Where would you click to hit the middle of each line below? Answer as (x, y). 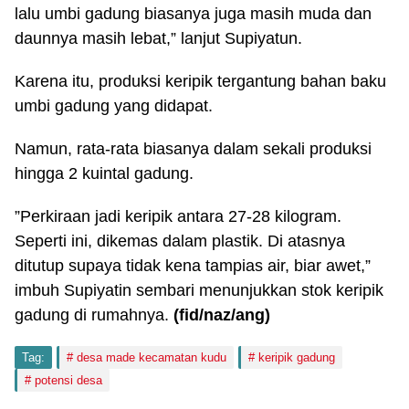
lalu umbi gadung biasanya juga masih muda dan (193, 14)
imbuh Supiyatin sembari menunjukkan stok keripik (199, 290)
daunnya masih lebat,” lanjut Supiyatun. (158, 38)
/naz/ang (232, 315)
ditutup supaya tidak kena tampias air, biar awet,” (193, 266)
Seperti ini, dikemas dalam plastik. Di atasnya (180, 241)
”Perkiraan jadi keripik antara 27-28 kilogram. (178, 216)
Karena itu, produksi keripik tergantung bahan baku (200, 81)
